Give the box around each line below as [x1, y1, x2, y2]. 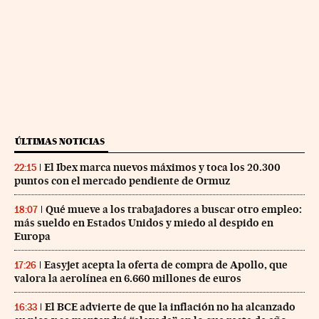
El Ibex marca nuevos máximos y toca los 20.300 [44, 160, 281, 174]
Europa [14, 229, 51, 243]
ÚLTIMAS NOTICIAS [15, 135, 105, 147]
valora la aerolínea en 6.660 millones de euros [14, 271, 241, 285]
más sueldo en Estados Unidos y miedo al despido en [14, 216, 273, 229]
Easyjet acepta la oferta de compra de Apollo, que [44, 258, 288, 271]
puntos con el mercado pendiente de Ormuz [14, 174, 230, 187]
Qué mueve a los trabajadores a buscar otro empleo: [46, 202, 302, 216]
